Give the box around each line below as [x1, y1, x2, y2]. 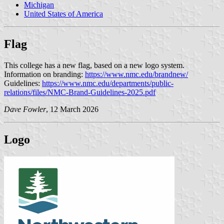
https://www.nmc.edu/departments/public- [42, 78, 173, 87]
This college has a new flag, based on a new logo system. [4, 60, 184, 69]
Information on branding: [4, 69, 85, 78]
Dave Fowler [4, 104, 46, 113]
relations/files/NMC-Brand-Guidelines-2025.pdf [4, 87, 155, 96]
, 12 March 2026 [46, 104, 98, 113]
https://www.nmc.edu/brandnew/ [85, 69, 188, 78]
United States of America [24, 9, 103, 18]
